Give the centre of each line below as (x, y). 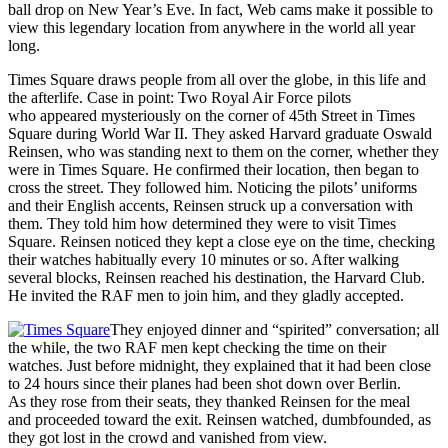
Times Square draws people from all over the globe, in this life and (217, 80)
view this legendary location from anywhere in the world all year (211, 28)
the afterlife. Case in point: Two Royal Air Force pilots (179, 98)
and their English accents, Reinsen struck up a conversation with (210, 206)
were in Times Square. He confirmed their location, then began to (213, 170)
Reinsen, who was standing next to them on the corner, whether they (223, 152)
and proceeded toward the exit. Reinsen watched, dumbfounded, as (219, 420)
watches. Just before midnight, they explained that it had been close (219, 366)
